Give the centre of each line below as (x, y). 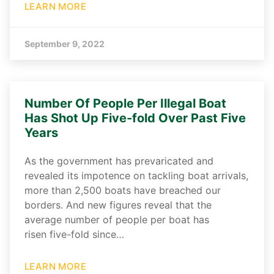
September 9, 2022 (65, 44)
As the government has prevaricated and (119, 161)
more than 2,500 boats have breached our (123, 191)
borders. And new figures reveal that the (118, 205)
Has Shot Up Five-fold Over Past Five (135, 118)
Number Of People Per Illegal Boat (125, 104)
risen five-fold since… (74, 235)
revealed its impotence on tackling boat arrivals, (136, 176)
